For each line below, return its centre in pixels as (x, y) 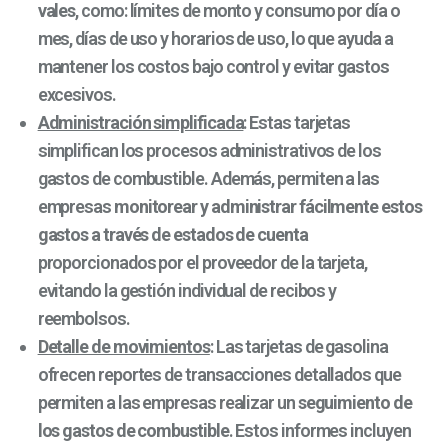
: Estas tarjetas (297, 123)
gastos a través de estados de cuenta (172, 235)
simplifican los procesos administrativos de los (209, 151)
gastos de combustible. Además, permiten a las (208, 179)
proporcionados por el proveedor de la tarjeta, (202, 263)
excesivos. (76, 95)
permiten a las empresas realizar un (167, 403)
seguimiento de (354, 403)
